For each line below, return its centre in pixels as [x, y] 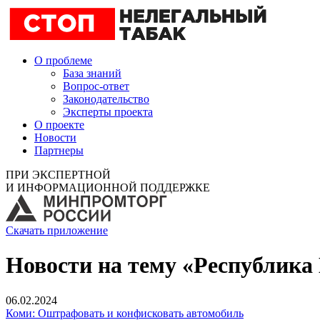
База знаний [92, 73]
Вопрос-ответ [96, 86]
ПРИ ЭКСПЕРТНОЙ [58, 175]
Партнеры [59, 150]
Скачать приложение [57, 230]
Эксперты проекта [108, 112]
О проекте [59, 125]
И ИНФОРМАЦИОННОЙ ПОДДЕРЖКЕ [108, 187]
